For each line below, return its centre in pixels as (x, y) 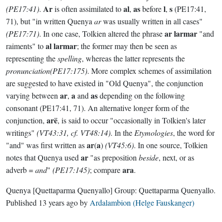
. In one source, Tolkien (171, 145)
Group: (126, 190)
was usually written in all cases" (152, 21)
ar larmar (181, 33)
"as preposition (113, 157)
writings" (21, 133)
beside (149, 157)
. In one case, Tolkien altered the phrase (102, 33)
